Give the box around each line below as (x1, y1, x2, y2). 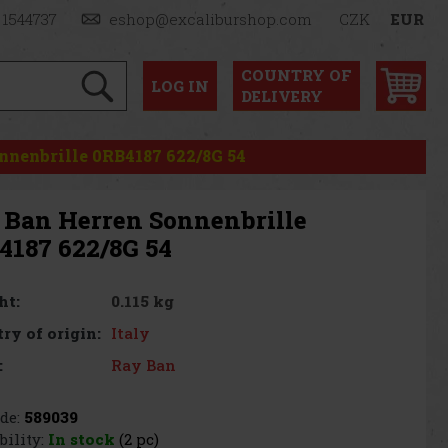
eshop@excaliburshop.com (109, 9, 313, 29)
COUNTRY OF (241, 64, 352, 85)
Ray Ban (111, 354, 177, 375)
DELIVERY (241, 85, 323, 106)
